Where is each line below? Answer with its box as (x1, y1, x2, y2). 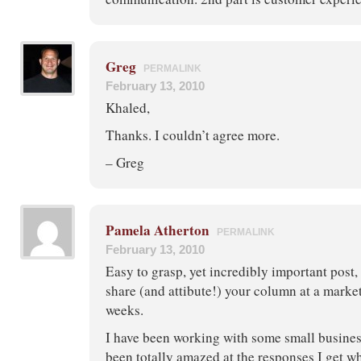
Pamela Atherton (106, 219, 210, 240)
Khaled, (106, 98, 150, 117)
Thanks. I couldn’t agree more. (106, 125, 280, 144)
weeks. (106, 300, 143, 319)
